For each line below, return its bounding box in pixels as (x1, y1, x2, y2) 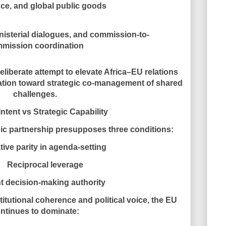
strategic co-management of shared (47, 78, 183, 87)
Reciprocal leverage (7, 160, 83, 169)
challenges (13, 89, 55, 98)
